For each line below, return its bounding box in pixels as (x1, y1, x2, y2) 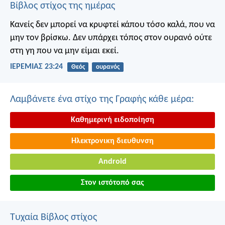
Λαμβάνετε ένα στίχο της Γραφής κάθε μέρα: (10, 94, 194, 105)
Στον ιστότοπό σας (81, 178, 144, 187)
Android (98, 158, 127, 166)
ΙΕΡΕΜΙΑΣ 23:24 (10, 62, 63, 71)
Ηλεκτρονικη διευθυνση (71, 137, 154, 145)
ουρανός (95, 63, 120, 70)
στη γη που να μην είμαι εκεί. (10, 46, 119, 56)
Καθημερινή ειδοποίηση (71, 116, 154, 125)
